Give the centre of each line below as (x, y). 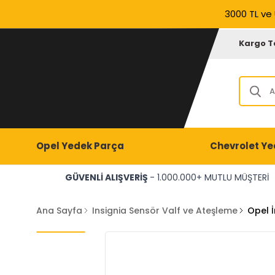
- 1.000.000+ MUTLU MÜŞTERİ (209, 177)
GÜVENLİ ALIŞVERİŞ (107, 177)
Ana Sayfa (59, 211)
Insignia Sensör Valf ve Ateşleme (165, 211)
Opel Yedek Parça (80, 146)
